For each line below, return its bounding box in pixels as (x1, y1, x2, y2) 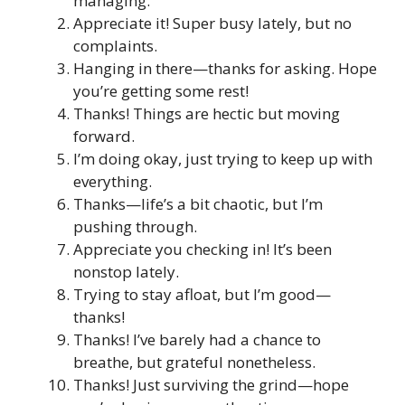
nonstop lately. (73, 261, 179, 283)
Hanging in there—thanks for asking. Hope (73, 58, 377, 80)
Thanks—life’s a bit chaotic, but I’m (73, 193, 323, 215)
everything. (73, 171, 152, 193)
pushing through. (73, 216, 197, 238)
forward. (73, 126, 135, 147)
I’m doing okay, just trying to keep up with (73, 148, 372, 170)
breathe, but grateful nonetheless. (73, 352, 316, 373)
